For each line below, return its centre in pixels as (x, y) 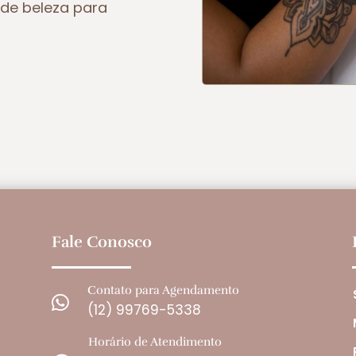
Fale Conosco (101, 242)
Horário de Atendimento (155, 342)
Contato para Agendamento (163, 290)
